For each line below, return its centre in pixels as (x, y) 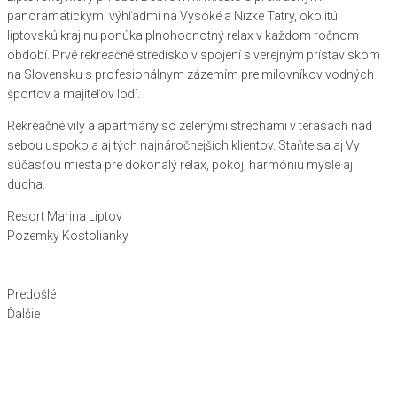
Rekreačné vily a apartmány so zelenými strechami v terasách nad (190, 126)
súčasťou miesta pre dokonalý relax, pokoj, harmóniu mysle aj (180, 165)
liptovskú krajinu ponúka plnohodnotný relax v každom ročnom (183, 35)
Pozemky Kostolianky (68, 236)
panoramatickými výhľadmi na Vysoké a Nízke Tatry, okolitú (172, 16)
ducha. (26, 184)
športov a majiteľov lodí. (74, 94)
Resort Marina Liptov (65, 216)
